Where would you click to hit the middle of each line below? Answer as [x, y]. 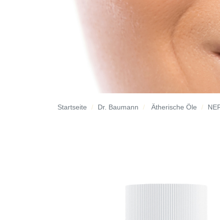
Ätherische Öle [174, 107]
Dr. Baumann [118, 107]
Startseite [72, 107]
